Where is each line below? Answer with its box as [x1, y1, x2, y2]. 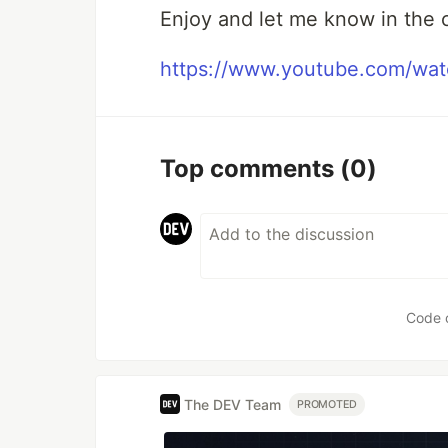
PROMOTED [297, 397, 358, 411]
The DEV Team [184, 395, 281, 413]
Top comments [160, 154, 340, 183]
